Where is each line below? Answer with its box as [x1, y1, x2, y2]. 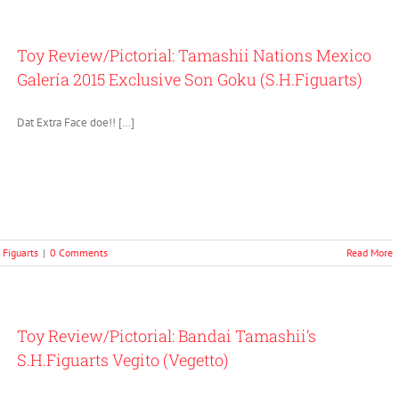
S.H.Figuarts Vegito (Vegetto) [17, 349, 229, 370]
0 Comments [50, 246, 108, 259]
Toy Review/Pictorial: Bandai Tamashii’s [17, 325, 316, 346]
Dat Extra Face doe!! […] [17, 115, 134, 130]
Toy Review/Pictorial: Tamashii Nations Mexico [17, 45, 371, 66]
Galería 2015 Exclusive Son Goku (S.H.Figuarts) [17, 69, 362, 90]
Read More [346, 246, 393, 259]
